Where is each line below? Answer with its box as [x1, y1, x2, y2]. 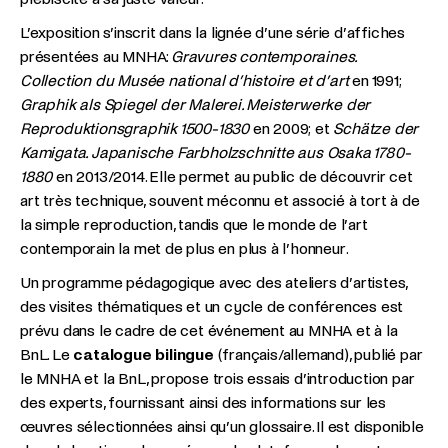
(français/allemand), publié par [213, 346, 423, 363]
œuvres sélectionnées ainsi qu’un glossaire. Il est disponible [20, 418, 424, 435]
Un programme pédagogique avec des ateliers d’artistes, [20, 274, 408, 291]
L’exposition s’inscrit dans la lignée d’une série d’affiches [20, 24, 405, 41]
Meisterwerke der [246, 96, 371, 113]
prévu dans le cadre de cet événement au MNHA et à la [20, 322, 398, 339]
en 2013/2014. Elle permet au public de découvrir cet [52, 168, 413, 185]
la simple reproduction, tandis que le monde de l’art [20, 216, 368, 233]
